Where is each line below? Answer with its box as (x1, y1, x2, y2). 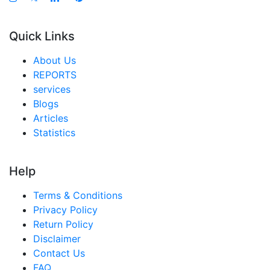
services (33, 83, 71, 96)
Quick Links (9, 29, 75, 44)
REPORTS (33, 69, 77, 81)
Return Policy (33, 218, 93, 231)
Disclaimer (33, 233, 81, 245)
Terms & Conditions (33, 189, 122, 202)
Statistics (33, 127, 75, 139)
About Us (33, 54, 76, 67)
